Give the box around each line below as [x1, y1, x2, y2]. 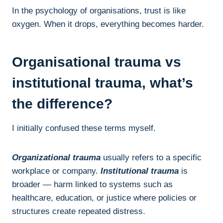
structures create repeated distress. [12, 207, 145, 217]
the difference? [12, 96, 112, 112]
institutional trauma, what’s [12, 75, 193, 91]
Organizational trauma [12, 153, 101, 163]
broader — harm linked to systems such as [12, 180, 173, 190]
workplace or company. [12, 166, 98, 176]
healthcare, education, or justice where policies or [12, 193, 197, 203]
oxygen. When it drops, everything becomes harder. [12, 19, 204, 29]
